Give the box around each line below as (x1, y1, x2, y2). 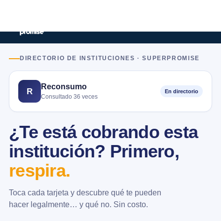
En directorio (165, 88, 198, 94)
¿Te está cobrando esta (9, 122, 198, 142)
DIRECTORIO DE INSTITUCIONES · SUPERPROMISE (20, 55, 200, 61)
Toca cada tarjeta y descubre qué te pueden (9, 188, 161, 197)
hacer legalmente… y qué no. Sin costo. (9, 200, 148, 209)
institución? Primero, (9, 142, 179, 161)
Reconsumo (41, 81, 87, 91)
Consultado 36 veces (41, 93, 98, 100)
